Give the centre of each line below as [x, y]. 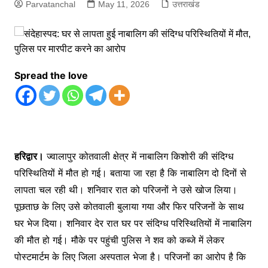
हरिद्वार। [29, 156]
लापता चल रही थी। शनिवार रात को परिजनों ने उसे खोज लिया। [126, 190]
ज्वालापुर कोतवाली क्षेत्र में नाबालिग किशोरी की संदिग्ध [138, 156]
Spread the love [51, 76]
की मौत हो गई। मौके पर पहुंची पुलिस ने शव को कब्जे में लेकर [119, 240]
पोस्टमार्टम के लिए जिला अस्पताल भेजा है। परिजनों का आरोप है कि [130, 257]
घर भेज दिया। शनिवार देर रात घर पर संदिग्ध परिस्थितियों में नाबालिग [133, 223]
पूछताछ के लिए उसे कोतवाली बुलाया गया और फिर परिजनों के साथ [129, 207]
